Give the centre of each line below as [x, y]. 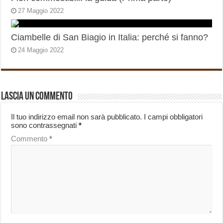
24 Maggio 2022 [41, 50]
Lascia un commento [37, 97]
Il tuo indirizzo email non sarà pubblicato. [77, 117]
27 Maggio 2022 [41, 11]
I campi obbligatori [173, 117]
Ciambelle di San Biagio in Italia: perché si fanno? [110, 38]
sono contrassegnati [45, 125]
